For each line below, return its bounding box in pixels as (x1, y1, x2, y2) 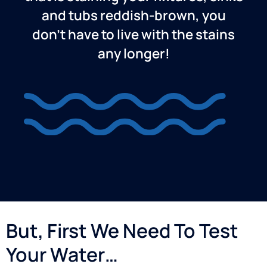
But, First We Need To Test (6, 218, 238, 244)
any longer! (97, 44, 170, 63)
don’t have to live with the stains (32, 25, 235, 44)
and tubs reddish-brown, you (41, 6, 226, 25)
